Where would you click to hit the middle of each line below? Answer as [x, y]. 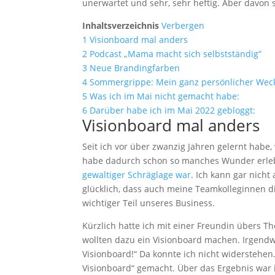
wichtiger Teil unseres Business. [149, 203]
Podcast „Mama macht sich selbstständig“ [176, 54]
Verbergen [183, 25]
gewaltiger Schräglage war [137, 175]
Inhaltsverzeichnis [121, 25]
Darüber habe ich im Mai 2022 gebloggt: [173, 110]
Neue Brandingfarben [135, 68]
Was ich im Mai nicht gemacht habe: [165, 96]
